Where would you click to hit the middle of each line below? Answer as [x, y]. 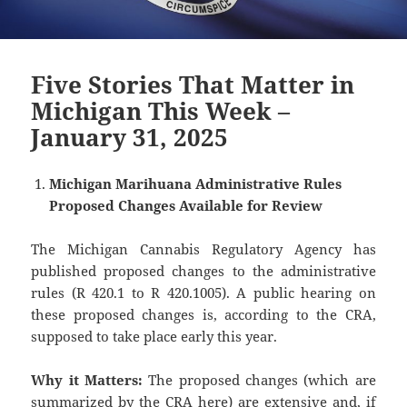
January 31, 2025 [130, 138]
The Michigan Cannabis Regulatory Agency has [203, 249]
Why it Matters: [90, 380]
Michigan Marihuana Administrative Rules [196, 184]
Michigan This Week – [161, 111]
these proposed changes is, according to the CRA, [203, 315]
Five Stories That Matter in [193, 85]
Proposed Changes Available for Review [186, 206]
